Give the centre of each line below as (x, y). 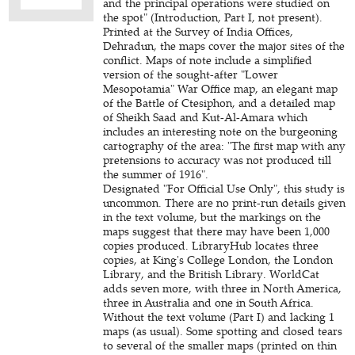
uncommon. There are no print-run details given (225, 202)
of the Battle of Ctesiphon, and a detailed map (219, 103)
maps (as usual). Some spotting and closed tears (223, 331)
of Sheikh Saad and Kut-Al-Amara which (206, 117)
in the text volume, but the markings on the (212, 217)
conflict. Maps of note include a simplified (208, 60)
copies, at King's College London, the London (218, 260)
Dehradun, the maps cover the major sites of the (224, 46)
